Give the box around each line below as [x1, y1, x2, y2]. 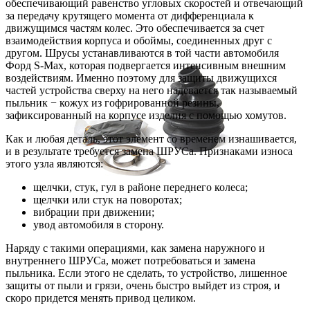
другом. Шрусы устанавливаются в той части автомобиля [6, 47, 279, 60]
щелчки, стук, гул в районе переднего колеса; [33, 181, 248, 194]
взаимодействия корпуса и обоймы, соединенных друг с [6, 35, 272, 47]
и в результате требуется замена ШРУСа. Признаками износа [6, 145, 293, 158]
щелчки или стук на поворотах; [33, 194, 182, 206]
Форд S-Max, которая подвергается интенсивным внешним [6, 60, 286, 72]
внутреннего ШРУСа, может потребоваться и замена [6, 255, 255, 267]
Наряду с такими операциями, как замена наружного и [6, 242, 265, 255]
